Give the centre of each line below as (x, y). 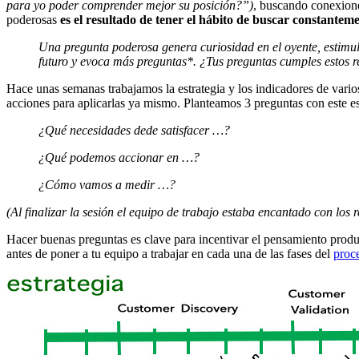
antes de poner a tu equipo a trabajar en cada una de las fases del (170, 254)
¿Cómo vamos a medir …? (107, 185)
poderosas (33, 20)
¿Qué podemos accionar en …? (119, 158)
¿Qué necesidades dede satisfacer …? (134, 131)
